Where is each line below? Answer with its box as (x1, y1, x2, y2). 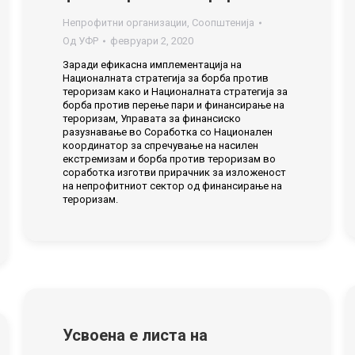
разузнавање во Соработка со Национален (63, 126, 273, 138)
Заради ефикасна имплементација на (63, 59, 242, 71)
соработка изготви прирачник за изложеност (63, 166, 286, 178)
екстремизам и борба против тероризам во (63, 153, 276, 165)
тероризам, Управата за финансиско (63, 113, 241, 124)
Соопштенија (192, 17, 254, 29)
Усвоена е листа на (63, 326, 208, 345)
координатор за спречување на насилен (63, 139, 258, 151)
